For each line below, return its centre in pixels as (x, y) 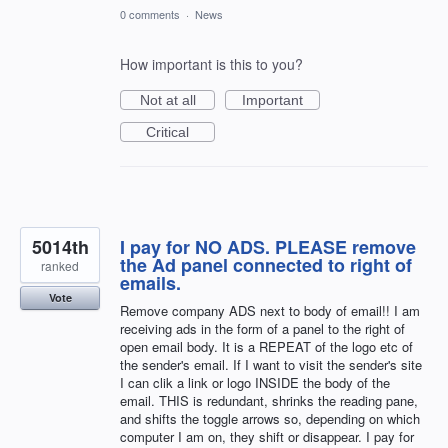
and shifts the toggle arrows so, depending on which (270, 419)
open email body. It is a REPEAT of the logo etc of (266, 347)
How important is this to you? (211, 64)
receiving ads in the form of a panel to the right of (262, 329)
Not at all (167, 100)
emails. (150, 283)
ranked (60, 266)
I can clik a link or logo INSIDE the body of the (255, 383)
